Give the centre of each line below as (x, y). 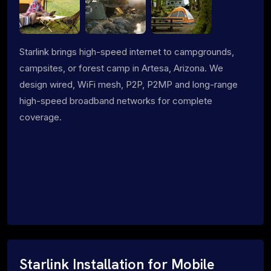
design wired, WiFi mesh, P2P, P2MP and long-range (129, 84)
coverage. (41, 117)
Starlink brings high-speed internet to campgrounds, (127, 51)
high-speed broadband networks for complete (116, 100)
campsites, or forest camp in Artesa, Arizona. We (121, 68)
